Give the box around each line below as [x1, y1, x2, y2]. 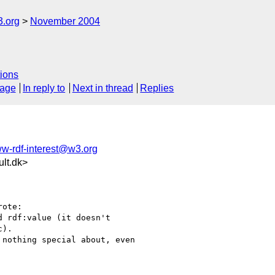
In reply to [23, 83, 66, 94]
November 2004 [30, 16, 100, 26]
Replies [140, 83, 174, 94]
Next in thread [72, 83, 133, 94]
